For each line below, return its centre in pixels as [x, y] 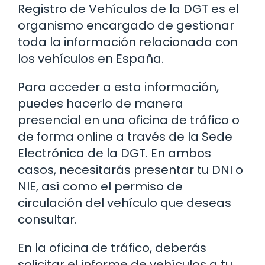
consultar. [47, 219]
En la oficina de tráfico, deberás [112, 248]
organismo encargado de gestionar [126, 25]
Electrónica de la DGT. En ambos [114, 153]
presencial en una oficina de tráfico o [129, 120]
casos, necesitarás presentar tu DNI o [130, 169]
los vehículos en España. [91, 58]
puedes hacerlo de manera [101, 103]
